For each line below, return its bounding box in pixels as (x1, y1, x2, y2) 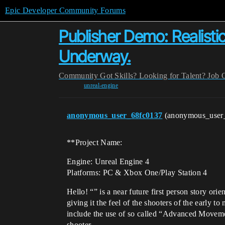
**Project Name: (67, 138, 123, 147)
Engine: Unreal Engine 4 (67, 157, 150, 166)
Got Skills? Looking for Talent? (100, 71, 206, 80)
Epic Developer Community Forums (5, 6, 126, 15)
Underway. (59, 47, 131, 66)
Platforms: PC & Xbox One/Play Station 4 (67, 168, 207, 177)
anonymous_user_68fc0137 (67, 111, 163, 120)
